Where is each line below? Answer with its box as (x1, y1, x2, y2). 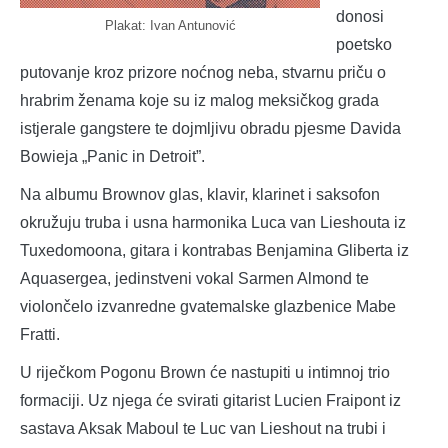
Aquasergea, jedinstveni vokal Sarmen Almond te (20, 269, 369, 287)
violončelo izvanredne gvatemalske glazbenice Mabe (20, 297, 396, 315)
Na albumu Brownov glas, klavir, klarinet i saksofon (20, 185, 380, 203)
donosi (336, 7, 384, 25)
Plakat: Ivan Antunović (104, 18, 236, 34)
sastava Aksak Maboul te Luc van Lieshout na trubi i (20, 419, 386, 437)
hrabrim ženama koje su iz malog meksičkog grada (20, 91, 379, 109)
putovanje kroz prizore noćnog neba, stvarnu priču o (20, 63, 386, 81)
